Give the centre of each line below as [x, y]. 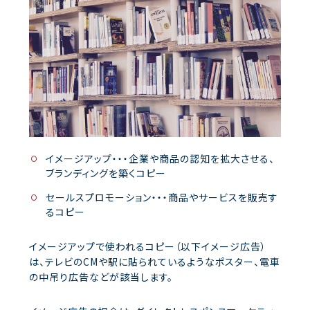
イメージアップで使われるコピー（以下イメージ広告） [148, 246]
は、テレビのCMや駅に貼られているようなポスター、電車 [155, 261]
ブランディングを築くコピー [106, 173]
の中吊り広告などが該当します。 [101, 276]
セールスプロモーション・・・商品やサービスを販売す [162, 197]
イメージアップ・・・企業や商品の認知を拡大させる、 [160, 158]
